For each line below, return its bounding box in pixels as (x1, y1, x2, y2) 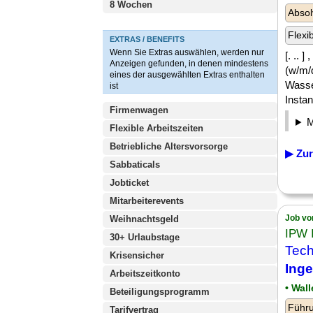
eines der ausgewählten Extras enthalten (110, 70, 265, 80)
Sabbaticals (110, 159, 160, 170)
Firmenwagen (110, 105, 168, 115)
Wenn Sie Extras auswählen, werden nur (110, 48, 264, 57)
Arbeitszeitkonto (110, 268, 180, 279)
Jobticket (110, 177, 149, 188)
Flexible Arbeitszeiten (110, 123, 203, 133)
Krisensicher (110, 250, 164, 261)
